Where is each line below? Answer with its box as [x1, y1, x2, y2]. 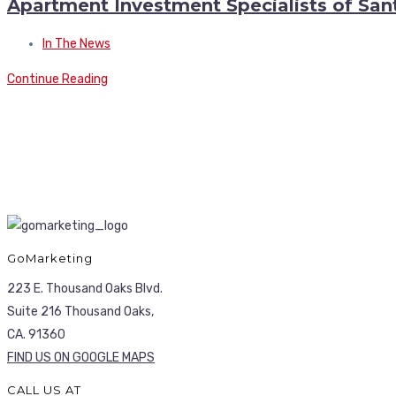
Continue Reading [7, 71, 108, 87]
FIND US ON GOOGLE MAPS [7, 349, 155, 365]
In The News [42, 35, 110, 51]
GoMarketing [7, 250, 93, 265]
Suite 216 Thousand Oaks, [7, 303, 154, 319]
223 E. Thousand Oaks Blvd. [7, 280, 163, 296]
